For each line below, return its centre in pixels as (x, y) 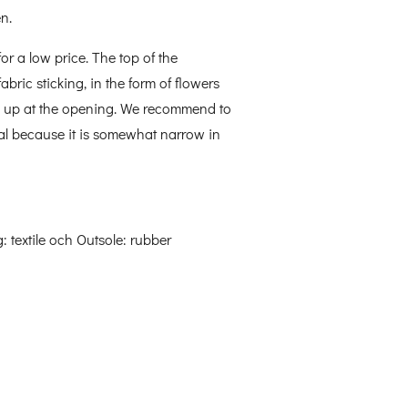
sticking (60, 82)
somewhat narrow (149, 133)
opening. (89, 107)
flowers (197, 82)
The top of (123, 56)
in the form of (131, 82)
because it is (51, 133)
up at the (31, 107)
